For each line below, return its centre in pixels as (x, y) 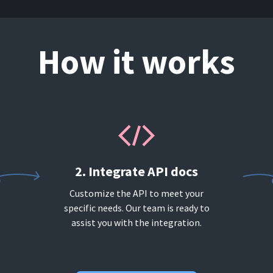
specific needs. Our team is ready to (136, 208)
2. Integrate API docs (136, 171)
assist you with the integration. (136, 222)
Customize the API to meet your (136, 193)
